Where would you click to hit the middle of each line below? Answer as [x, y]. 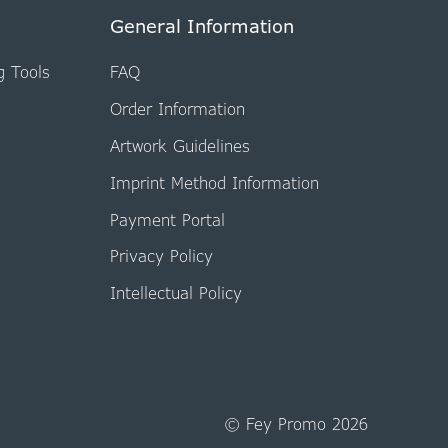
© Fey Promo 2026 [296, 423]
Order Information [177, 109]
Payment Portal [167, 219]
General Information [201, 25]
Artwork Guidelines [179, 145]
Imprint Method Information [214, 182]
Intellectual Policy [175, 293]
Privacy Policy [161, 256]
